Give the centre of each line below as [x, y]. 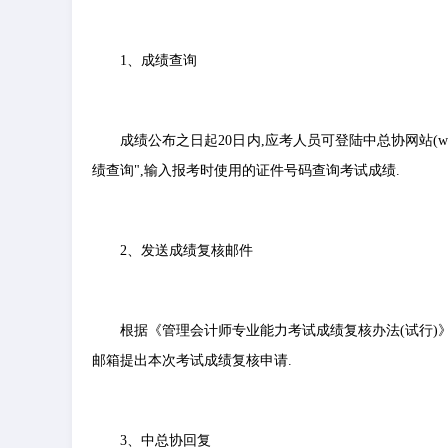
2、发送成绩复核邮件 [186, 250]
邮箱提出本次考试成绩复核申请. [192, 360]
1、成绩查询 [158, 60]
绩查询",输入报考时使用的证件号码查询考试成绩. [246, 170]
